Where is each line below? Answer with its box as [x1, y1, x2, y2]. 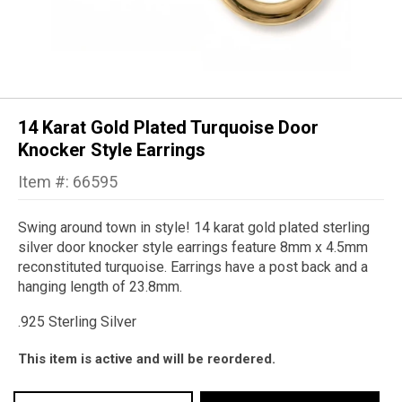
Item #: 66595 [18, 172, 118, 192]
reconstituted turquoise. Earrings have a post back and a [18, 258, 368, 276]
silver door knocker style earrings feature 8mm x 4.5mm [18, 239, 368, 257]
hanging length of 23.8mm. [18, 278, 186, 296]
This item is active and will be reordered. [18, 351, 275, 368]
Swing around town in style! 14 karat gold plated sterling [18, 219, 370, 237]
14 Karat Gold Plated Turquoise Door [18, 117, 319, 139]
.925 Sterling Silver [18, 313, 136, 331]
